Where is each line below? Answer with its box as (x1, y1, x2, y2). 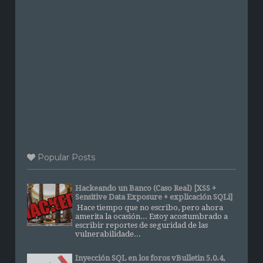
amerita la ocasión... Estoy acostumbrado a (75, 211, 228, 221)
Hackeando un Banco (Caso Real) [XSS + (75, 184, 217, 193)
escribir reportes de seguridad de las (75, 220, 208, 230)
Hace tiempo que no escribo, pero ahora (75, 203, 224, 212)
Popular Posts (35, 152, 96, 163)
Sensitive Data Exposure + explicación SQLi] (75, 193, 233, 202)
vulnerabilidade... (75, 229, 141, 238)
